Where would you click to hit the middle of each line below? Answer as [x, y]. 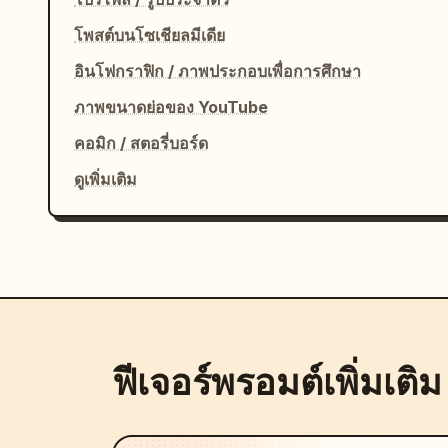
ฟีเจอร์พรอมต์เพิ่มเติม [277, 382]
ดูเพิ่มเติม [105, 179]
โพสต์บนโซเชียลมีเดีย [149, 35]
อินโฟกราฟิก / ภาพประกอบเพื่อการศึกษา [217, 71]
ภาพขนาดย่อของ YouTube [171, 107]
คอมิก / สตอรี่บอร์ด [141, 143]
